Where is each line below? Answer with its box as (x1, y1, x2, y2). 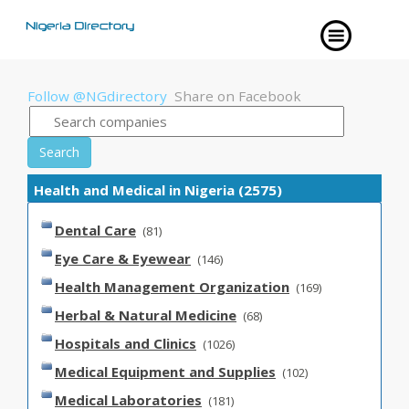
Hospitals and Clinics (55, 334, 196, 352)
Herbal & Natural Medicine (55, 306, 236, 324)
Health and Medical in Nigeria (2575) (34, 181, 282, 199)
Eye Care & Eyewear (55, 249, 191, 267)
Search (39, 143, 79, 161)
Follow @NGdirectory (27, 87, 167, 105)
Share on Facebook (174, 87, 301, 105)
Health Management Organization (55, 278, 289, 296)
